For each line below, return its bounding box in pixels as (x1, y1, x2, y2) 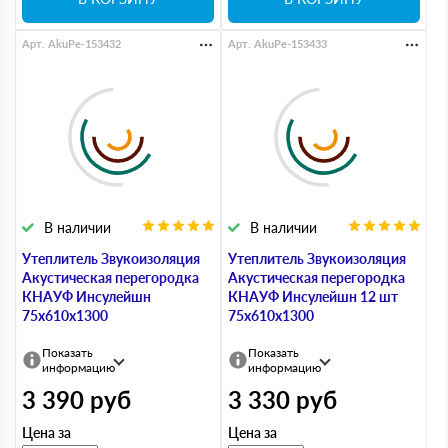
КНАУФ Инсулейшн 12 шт (228, 288, 398, 305)
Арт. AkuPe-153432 (22, 37, 121, 50)
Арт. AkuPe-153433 (228, 37, 327, 50)
